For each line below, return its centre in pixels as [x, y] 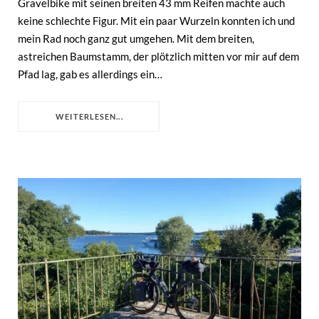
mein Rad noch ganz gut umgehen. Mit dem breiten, [136, 39]
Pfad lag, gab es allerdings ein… [90, 74]
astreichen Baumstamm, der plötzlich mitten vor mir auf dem [158, 57]
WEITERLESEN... [89, 117]
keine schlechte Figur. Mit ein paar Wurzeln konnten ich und [156, 21]
